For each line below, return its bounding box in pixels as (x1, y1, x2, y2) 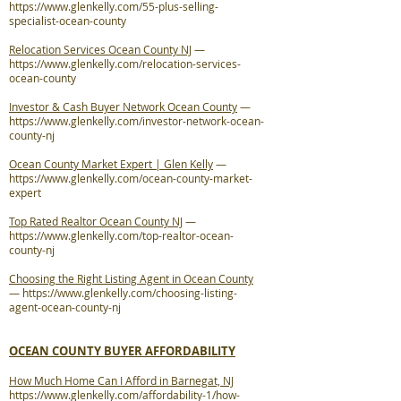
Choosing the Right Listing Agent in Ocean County (9, 271, 253, 286)
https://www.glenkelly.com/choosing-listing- (22, 286, 237, 300)
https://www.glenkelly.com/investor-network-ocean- (9, 114, 264, 128)
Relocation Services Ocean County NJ (9, 42, 192, 56)
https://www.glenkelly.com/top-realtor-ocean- (9, 228, 234, 243)
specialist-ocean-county (9, 13, 126, 28)
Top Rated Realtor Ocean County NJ (9, 214, 183, 228)
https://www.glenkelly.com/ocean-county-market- (9, 171, 252, 185)
